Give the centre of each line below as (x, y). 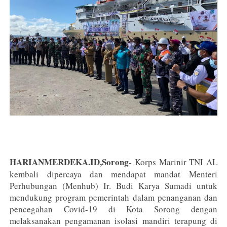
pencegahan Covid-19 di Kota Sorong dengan (113, 209)
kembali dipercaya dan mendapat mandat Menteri (113, 174)
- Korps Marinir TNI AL (173, 162)
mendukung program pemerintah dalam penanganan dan (113, 198)
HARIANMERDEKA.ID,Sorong (69, 162)
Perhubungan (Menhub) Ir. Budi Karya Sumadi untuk (113, 186)
